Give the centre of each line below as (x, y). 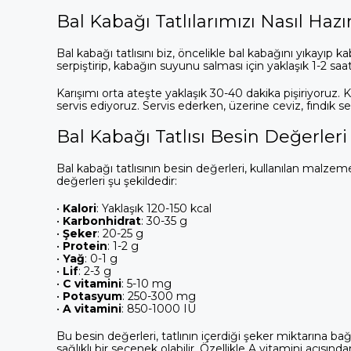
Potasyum (92, 296)
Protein (85, 246)
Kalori (80, 208)
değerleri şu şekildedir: (117, 181)
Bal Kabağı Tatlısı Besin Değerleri (202, 136)
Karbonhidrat (102, 221)
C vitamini (92, 283)
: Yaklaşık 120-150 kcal (154, 208)
